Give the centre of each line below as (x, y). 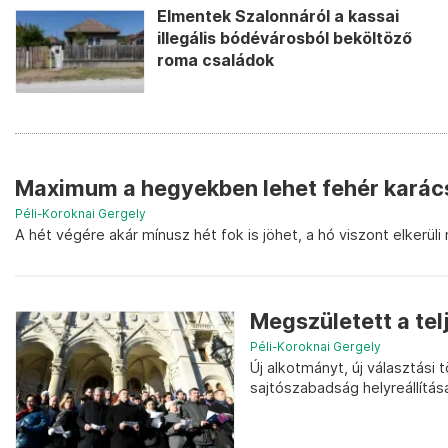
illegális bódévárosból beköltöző (284, 39)
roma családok (215, 61)
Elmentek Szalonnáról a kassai (278, 17)
